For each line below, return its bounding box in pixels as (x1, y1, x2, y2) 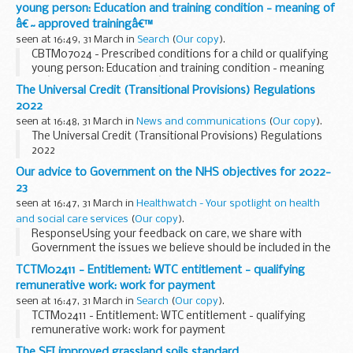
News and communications (136, 116, 266, 127)
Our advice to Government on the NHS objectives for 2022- (16, 165, 331, 179)
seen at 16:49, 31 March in (16, 34, 137, 45)
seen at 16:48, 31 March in (16, 116, 136, 127)
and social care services (16, 214, 128, 225)
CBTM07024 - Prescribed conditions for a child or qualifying (32, 48, 329, 61)
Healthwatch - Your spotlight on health (136, 198, 320, 209)
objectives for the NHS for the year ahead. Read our (32, 256, 293, 269)
